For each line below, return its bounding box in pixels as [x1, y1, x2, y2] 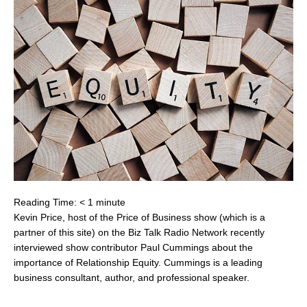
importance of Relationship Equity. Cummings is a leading [14, 257, 262, 268]
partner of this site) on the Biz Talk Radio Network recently [14, 227, 265, 238]
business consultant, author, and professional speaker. [14, 272, 249, 283]
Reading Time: [14, 197, 79, 208]
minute [96, 197, 125, 208]
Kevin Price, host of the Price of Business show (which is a [14, 212, 265, 223]
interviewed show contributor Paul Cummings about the [14, 242, 253, 253]
